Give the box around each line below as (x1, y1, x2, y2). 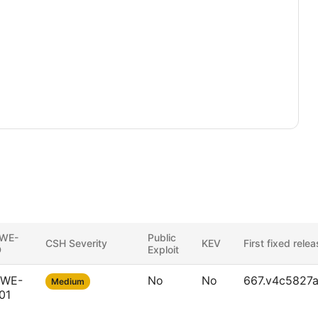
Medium (51, 276, 84, 287)
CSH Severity (45, 237, 107, 249)
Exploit (148, 243, 179, 256)
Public (148, 231, 176, 243)
